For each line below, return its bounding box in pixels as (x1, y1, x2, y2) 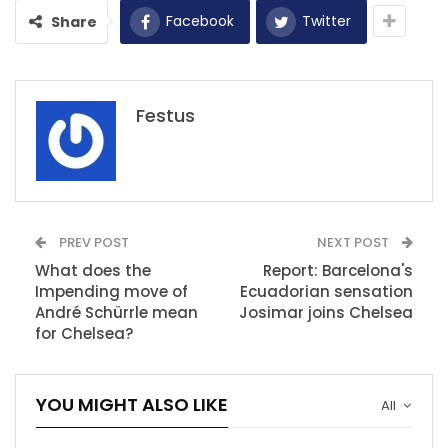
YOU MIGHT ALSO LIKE (36, 391, 228, 417)
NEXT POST (317, 232, 392, 252)
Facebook (166, 10, 234, 31)
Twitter (302, 10, 351, 31)
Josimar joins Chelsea (239, 301, 413, 323)
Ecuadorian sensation (240, 280, 413, 302)
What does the (35, 259, 151, 281)
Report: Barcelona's (263, 259, 413, 281)
